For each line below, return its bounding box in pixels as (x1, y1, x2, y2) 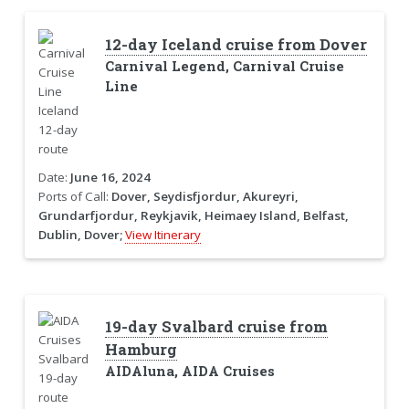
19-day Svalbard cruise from (104, 316, 328, 337)
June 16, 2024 (69, 168, 151, 185)
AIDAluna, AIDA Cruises (104, 362, 275, 380)
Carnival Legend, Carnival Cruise (104, 57, 344, 75)
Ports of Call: (37, 187, 111, 204)
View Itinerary (124, 225, 201, 243)
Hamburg (104, 339, 177, 360)
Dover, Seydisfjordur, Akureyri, (110, 187, 299, 204)
